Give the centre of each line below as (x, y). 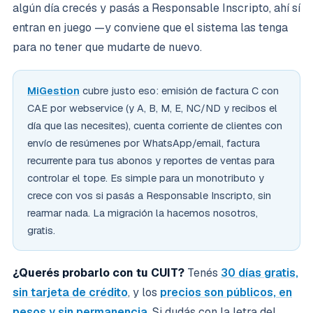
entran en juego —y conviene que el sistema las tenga (150, 28)
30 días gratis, (260, 273)
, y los (144, 292)
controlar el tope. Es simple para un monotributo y (146, 178)
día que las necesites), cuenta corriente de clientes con (155, 125)
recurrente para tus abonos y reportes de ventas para (151, 160)
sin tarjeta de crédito (70, 292)
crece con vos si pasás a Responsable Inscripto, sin (149, 195)
